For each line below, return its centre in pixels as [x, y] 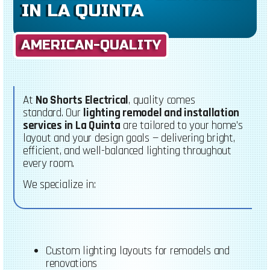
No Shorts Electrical [82, 100]
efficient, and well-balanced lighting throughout [127, 151]
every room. [49, 163]
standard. [44, 113]
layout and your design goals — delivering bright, [129, 138]
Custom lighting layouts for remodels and [137, 251]
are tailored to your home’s [181, 125]
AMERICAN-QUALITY [91, 45]
